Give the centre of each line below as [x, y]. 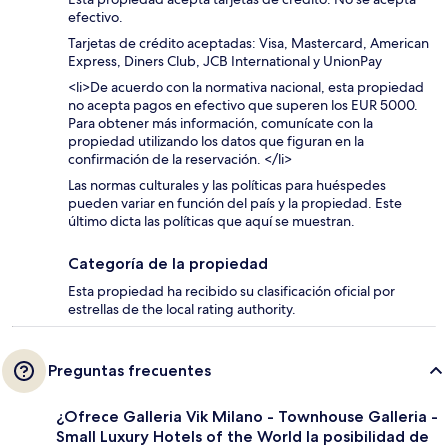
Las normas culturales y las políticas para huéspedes [227, 185]
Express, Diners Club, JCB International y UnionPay [225, 61]
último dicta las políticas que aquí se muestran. [211, 221]
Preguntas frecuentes [129, 371]
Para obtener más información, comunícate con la [220, 123]
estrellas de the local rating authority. [182, 309]
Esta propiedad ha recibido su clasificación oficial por [231, 291]
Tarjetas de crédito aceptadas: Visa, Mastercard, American [248, 43]
